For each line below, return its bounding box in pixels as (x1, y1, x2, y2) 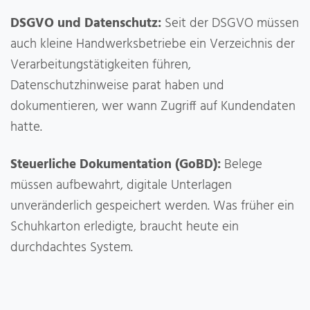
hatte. (10, 116, 42, 138)
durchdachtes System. (10, 237, 133, 258)
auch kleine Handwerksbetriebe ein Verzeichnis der (10, 33, 295, 55)
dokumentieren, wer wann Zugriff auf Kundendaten (10, 95, 295, 117)
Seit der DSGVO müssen (161, 12, 299, 34)
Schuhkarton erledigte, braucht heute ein (10, 216, 239, 237)
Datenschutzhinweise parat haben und (10, 75, 224, 96)
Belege (221, 154, 262, 175)
